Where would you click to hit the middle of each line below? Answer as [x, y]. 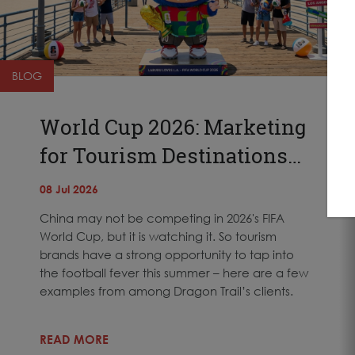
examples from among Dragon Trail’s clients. [166, 290]
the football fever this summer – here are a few [174, 272]
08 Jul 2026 [69, 189]
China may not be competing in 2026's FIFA [162, 218]
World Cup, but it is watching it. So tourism [158, 236]
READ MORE [74, 339]
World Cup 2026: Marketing [173, 126]
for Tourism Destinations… [170, 155]
